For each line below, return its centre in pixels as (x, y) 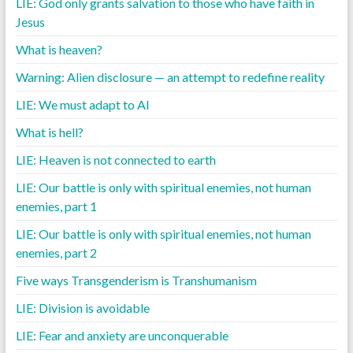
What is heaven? (59, 49)
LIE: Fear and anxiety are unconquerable (122, 335)
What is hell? (49, 132)
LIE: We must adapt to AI (82, 104)
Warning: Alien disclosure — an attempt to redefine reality (170, 76)
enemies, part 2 (56, 252)
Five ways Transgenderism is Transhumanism (136, 280)
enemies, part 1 (56, 206)
